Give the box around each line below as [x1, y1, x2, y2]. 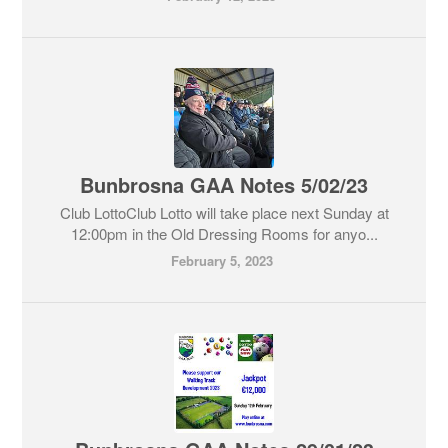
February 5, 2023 [170, 251, 273, 270]
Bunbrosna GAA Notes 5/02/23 [80, 170, 368, 199]
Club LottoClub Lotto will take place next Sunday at [59, 202, 389, 223]
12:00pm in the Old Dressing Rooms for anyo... [70, 223, 378, 244]
